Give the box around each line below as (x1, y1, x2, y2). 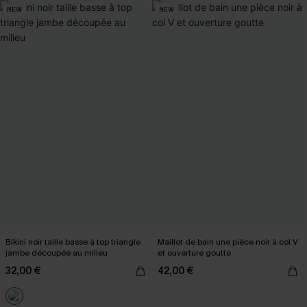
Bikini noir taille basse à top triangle (5, 236, 140, 247)
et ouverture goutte (158, 247, 231, 258)
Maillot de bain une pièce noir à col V (158, 236, 298, 247)
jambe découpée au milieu (5, 247, 108, 258)
